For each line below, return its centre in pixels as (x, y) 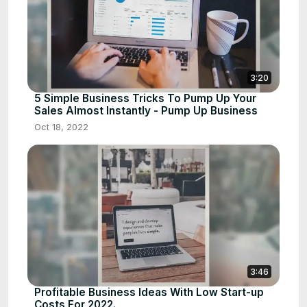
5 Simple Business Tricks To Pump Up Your (145, 99)
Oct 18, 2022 (61, 127)
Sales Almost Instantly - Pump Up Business (146, 111)
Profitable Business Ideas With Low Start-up (149, 293)
